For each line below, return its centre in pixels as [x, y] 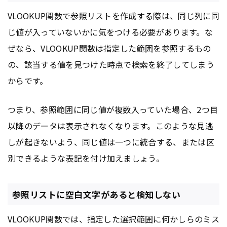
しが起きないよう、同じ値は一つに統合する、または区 [111, 142]
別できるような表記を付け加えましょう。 [86, 158]
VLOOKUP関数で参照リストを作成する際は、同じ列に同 [113, 16]
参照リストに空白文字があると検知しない [96, 194]
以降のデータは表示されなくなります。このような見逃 [110, 126]
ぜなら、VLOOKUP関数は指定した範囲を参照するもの [109, 48]
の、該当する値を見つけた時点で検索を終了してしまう [111, 65]
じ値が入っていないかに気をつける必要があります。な [110, 32]
